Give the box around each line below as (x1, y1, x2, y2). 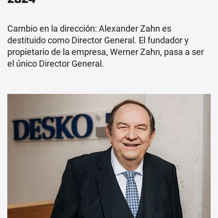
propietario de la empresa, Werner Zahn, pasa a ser (7, 46, 204, 57)
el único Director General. (7, 58, 104, 69)
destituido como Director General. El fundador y (7, 35, 189, 45)
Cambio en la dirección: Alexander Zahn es (7, 23, 171, 34)
